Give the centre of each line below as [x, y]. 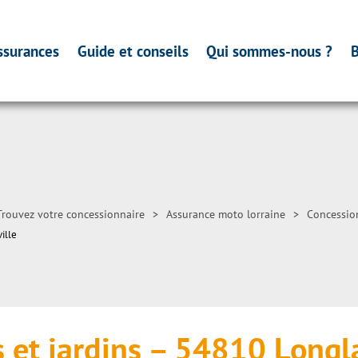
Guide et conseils [133, 51]
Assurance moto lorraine [226, 214]
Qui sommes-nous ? [270, 51]
